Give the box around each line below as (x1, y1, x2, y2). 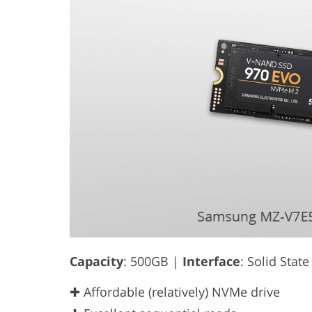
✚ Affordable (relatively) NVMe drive (70, 283, 280, 301)
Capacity (70, 253, 123, 270)
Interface (182, 253, 240, 270)
